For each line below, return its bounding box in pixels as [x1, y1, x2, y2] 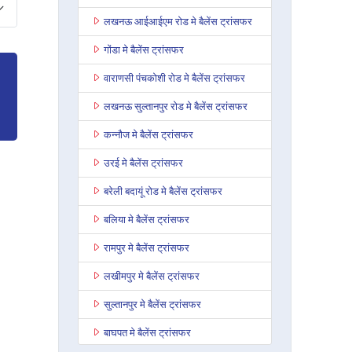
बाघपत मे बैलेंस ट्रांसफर [103, 324, 191, 339]
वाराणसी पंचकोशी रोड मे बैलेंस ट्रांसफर [103, 70, 245, 85]
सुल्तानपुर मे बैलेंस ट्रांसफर [103, 296, 201, 311]
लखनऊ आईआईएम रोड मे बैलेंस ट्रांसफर [103, 13, 252, 28]
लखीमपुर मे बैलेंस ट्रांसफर [103, 268, 200, 283]
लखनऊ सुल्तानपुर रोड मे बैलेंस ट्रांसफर [103, 98, 247, 113]
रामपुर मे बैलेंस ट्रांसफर [103, 240, 189, 255]
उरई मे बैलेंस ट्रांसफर [103, 155, 183, 170]
